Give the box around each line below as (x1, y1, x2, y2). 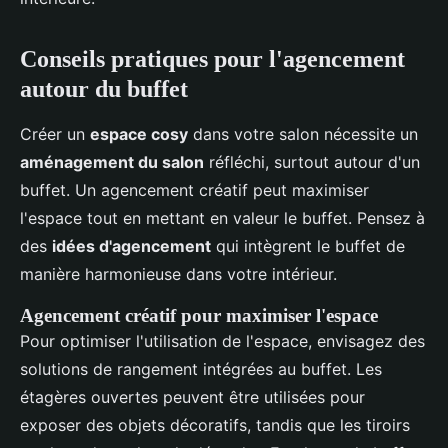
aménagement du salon (20, 152, 204, 173)
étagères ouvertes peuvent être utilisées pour (20, 387, 365, 408)
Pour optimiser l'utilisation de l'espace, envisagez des (20, 331, 425, 352)
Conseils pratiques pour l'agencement (20, 46, 405, 73)
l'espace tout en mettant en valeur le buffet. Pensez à (20, 208, 425, 229)
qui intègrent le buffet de (211, 236, 405, 257)
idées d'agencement (52, 236, 211, 257)
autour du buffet (20, 76, 188, 103)
